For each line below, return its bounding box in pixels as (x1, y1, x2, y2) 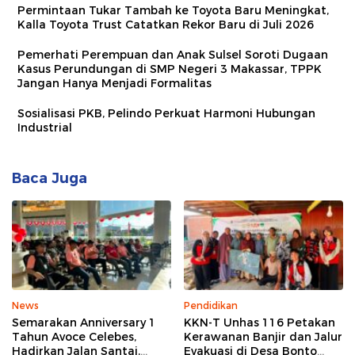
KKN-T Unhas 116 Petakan (184, 315, 335, 330)
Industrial (17, 120, 72, 135)
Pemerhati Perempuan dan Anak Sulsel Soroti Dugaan (17, 47, 328, 62)
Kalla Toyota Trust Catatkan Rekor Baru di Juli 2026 (17, 17, 314, 32)
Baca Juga (12, 169, 87, 187)
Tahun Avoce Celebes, (12, 330, 136, 345)
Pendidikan (184, 300, 238, 312)
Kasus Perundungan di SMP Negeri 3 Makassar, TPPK (17, 61, 322, 76)
